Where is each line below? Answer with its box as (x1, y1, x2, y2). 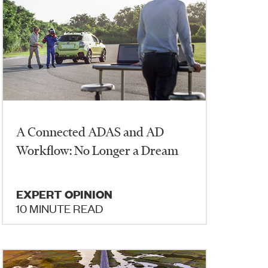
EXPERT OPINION (16, 187, 113, 202)
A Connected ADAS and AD (16, 124, 165, 139)
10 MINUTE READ (16, 200, 103, 215)
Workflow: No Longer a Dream (16, 142, 179, 158)
